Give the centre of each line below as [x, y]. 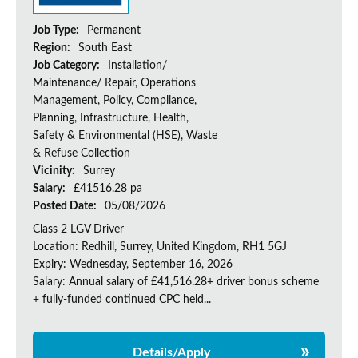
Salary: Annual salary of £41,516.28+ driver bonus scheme [176, 282]
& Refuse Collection [82, 154]
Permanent [114, 31]
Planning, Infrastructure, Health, [111, 119]
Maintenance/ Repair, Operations [114, 84]
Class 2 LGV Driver [78, 230]
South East [105, 48]
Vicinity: [55, 171]
